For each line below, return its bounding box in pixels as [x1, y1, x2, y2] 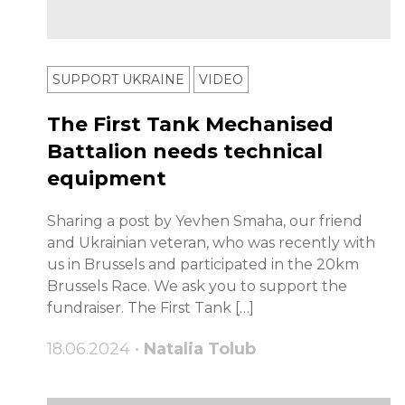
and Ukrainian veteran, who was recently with [47, 234, 375, 252]
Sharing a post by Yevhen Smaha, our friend [47, 212, 363, 231]
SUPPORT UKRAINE [52, 71, 184, 89]
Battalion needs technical [47, 139, 323, 165]
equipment [47, 166, 166, 192]
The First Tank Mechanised [47, 112, 334, 137]
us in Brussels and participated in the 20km [47, 256, 359, 274]
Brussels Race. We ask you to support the [47, 278, 347, 296]
